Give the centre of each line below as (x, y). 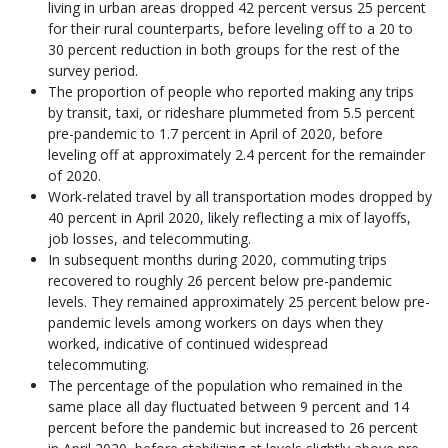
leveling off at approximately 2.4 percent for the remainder (236, 154)
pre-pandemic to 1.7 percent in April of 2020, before (215, 133)
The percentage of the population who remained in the (225, 385)
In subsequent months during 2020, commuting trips (217, 259)
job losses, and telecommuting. (149, 238)
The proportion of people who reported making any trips (231, 91)
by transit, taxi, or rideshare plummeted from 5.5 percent (231, 112)
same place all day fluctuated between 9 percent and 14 (228, 406)
